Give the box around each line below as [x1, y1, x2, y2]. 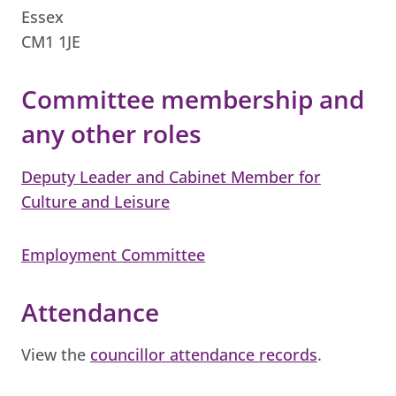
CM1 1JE [21, 31, 80, 53]
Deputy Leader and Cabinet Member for [21, 165, 321, 187]
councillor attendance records [90, 344, 317, 366]
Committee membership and [21, 82, 364, 117]
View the [21, 344, 90, 366]
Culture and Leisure [21, 190, 170, 212]
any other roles [21, 117, 202, 151]
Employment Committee [21, 243, 205, 265]
